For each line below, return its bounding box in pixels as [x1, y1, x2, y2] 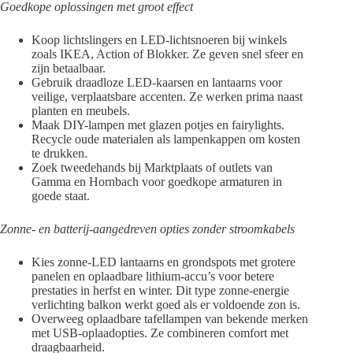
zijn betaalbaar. [32, 61, 106, 75]
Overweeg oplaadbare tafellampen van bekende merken [32, 311, 308, 325]
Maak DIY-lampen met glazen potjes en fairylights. [32, 117, 284, 132]
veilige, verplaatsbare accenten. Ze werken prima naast [32, 89, 303, 103]
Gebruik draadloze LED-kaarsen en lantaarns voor [32, 75, 282, 89]
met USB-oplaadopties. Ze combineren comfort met [32, 325, 288, 340]
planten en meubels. [32, 103, 130, 117]
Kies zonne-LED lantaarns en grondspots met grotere [32, 255, 295, 269]
